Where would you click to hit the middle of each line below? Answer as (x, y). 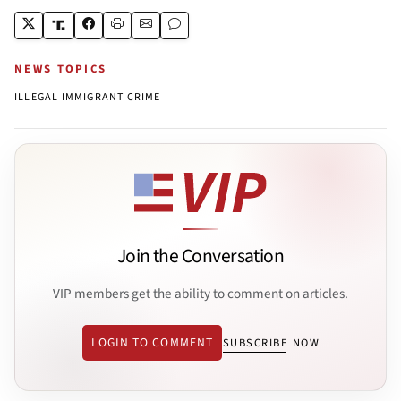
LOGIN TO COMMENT (152, 343)
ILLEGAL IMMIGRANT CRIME (88, 97)
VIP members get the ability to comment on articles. (200, 293)
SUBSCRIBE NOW (271, 343)
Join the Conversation (200, 257)
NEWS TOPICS (61, 68)
